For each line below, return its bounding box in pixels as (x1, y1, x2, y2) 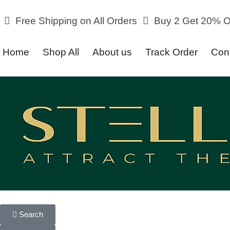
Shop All (43, 47, 79, 57)
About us (92, 47, 132, 57)
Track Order (145, 47, 198, 57)
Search (19, 210, 43, 219)
